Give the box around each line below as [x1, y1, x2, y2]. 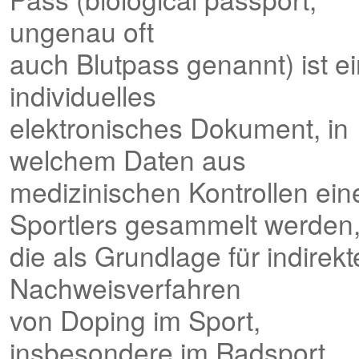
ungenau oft [9, 11, 154, 50]
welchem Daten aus [9, 139, 246, 179]
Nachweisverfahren [9, 268, 241, 307]
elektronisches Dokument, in [9, 107, 349, 147]
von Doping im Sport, [9, 300, 260, 339]
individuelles [9, 75, 156, 115]
